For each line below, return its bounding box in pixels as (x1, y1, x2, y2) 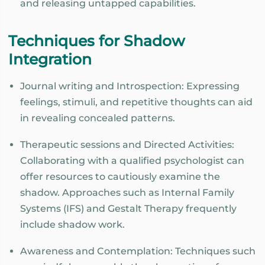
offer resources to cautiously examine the (20, 170, 220, 182)
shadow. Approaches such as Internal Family (20, 186, 234, 198)
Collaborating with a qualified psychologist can (20, 154, 244, 166)
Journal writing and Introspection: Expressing (20, 80, 240, 92)
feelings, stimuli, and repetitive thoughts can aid (20, 96, 253, 108)
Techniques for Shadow (8, 32, 185, 50)
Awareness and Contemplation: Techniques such (20, 245, 256, 257)
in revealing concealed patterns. (20, 112, 175, 124)
